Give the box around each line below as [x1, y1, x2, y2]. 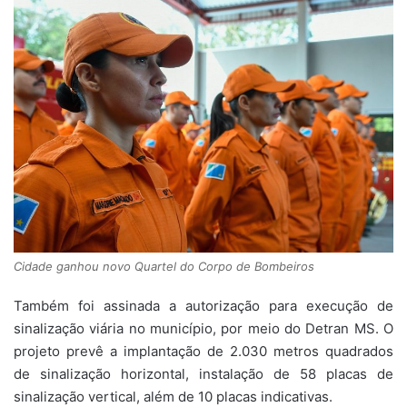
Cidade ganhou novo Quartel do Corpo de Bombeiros [14, 258, 314, 273]
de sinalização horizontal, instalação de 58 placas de [14, 364, 393, 382]
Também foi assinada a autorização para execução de [14, 296, 393, 314]
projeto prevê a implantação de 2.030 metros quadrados [14, 342, 393, 360]
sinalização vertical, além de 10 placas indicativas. [14, 387, 333, 405]
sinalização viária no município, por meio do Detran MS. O [14, 319, 393, 337]
